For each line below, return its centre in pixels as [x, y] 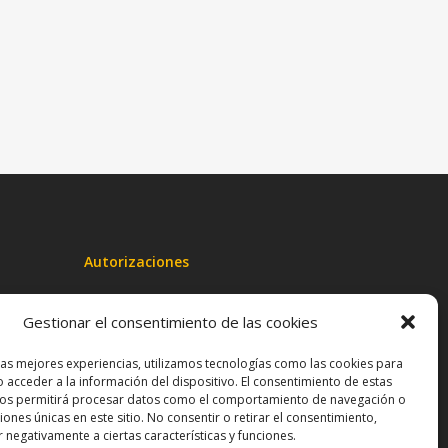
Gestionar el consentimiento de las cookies [170, 322]
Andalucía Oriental [143, 343]
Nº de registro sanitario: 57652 [183, 377]
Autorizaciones [137, 261]
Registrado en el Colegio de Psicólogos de [221, 317]
